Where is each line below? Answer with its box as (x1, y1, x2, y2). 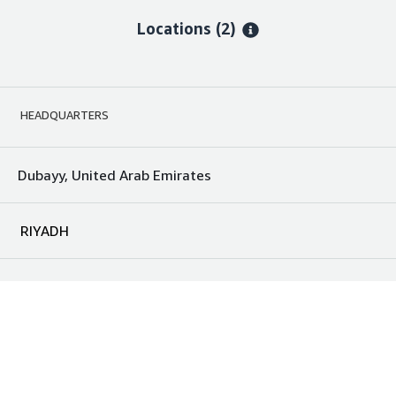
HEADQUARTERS (20, 108, 109, 123)
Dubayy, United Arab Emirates (18, 166, 211, 185)
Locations (137, 19, 212, 39)
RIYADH (20, 222, 69, 240)
